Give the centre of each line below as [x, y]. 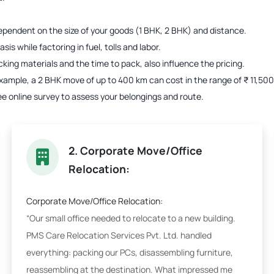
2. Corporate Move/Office [135, 150]
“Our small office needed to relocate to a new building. [131, 218]
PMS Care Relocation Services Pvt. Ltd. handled [119, 235]
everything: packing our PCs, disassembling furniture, [130, 252]
